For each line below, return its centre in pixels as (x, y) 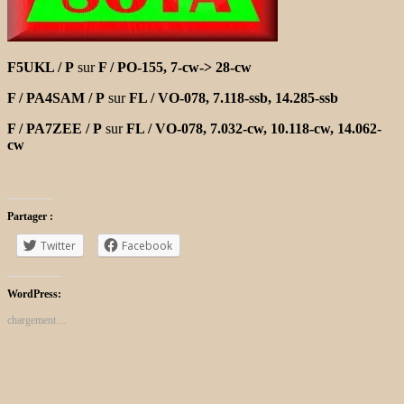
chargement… (37, 320)
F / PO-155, (134, 67)
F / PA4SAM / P (56, 97)
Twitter (58, 245)
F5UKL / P (41, 67)
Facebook (147, 245)
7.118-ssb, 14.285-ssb (275, 97)
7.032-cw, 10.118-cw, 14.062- (296, 128)
